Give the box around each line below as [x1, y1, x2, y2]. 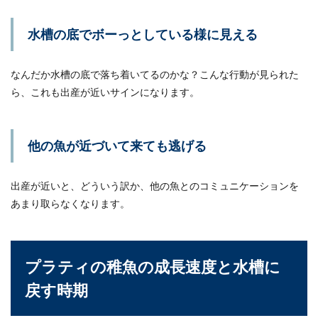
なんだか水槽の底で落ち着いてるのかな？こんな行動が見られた [11, 68, 299, 80]
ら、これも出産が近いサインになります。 [11, 86, 199, 98]
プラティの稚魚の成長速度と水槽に [25, 257, 280, 276]
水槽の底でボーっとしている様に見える [28, 26, 258, 42]
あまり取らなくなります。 [11, 197, 130, 209]
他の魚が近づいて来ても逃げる [28, 138, 207, 153]
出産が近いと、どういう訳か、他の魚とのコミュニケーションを [11, 180, 299, 192]
